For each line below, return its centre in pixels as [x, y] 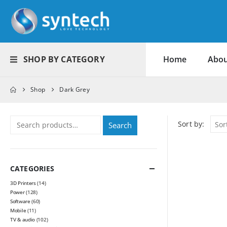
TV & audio [23, 220]
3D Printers [23, 183]
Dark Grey [74, 90]
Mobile [18, 211]
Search [120, 125]
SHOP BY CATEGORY [64, 60]
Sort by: [191, 124]
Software [20, 201]
